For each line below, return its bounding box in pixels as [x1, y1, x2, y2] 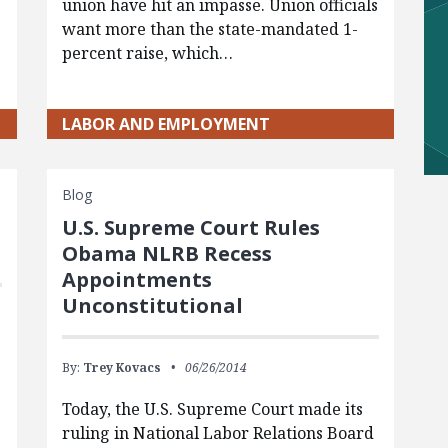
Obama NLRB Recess [61, 239, 272, 267]
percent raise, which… [61, 41, 233, 64]
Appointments [61, 265, 212, 293]
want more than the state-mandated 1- [61, 17, 358, 40]
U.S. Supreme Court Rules [61, 213, 320, 241]
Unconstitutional [61, 291, 243, 319]
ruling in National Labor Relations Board [61, 421, 374, 444]
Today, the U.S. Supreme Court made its [61, 397, 363, 420]
